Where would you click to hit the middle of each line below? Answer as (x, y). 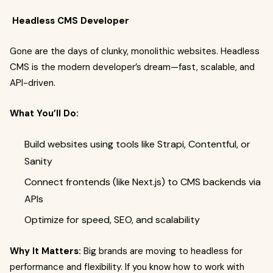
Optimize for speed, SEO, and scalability (112, 220)
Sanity (38, 161)
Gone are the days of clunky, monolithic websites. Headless (135, 51)
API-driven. (33, 83)
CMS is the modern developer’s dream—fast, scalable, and (132, 67)
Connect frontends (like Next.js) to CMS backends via (143, 182)
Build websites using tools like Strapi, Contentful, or (137, 144)
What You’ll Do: (44, 113)
